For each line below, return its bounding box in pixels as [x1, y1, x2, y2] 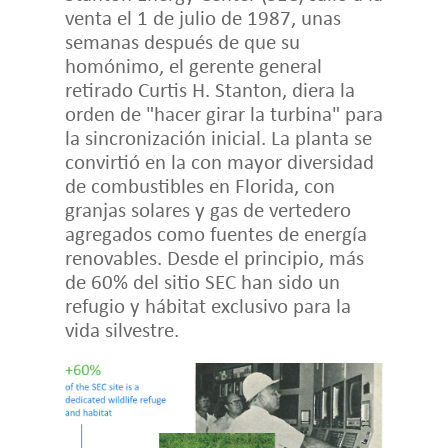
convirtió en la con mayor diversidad [64, 147, 374, 175]
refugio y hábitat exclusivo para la [64, 291, 351, 319]
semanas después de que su [64, 27, 300, 55]
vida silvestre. [64, 315, 179, 343]
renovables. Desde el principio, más [64, 243, 364, 271]
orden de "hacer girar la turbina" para [64, 99, 383, 127]
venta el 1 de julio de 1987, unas [64, 3, 341, 31]
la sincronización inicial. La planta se [64, 123, 372, 151]
